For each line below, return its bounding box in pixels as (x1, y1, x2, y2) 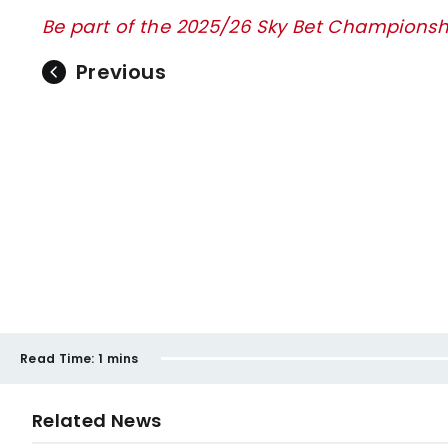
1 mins (98, 349, 139, 367)
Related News (32, 408, 162, 433)
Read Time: (20, 349, 95, 367)
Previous (76, 58, 166, 86)
